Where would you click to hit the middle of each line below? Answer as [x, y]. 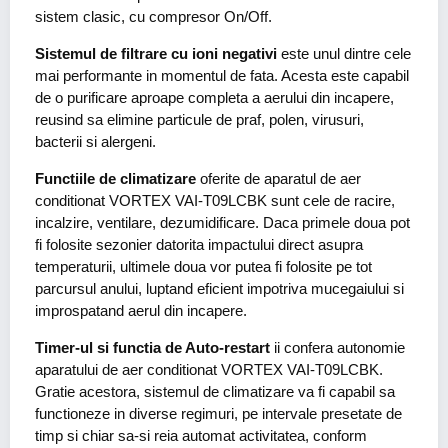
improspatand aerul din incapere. [141, 311]
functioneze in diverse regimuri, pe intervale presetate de [218, 414]
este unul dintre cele [344, 54]
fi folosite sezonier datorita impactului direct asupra [199, 245]
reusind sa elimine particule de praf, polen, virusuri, [199, 120]
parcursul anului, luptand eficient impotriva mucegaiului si [219, 289]
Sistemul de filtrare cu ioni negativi [156, 54]
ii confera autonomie [337, 348]
